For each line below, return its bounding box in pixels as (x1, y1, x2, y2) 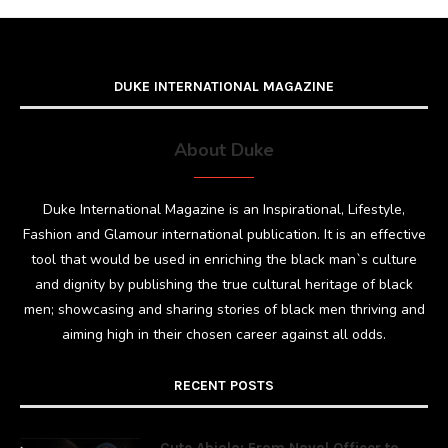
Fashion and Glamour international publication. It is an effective (22, 224, 426, 244)
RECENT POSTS (174, 376, 274, 394)
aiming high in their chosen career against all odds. (62, 324, 386, 344)
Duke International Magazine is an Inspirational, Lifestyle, (43, 199, 405, 219)
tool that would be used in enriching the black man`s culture (31, 249, 417, 269)
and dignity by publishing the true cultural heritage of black (35, 274, 413, 294)
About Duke (174, 137, 274, 162)
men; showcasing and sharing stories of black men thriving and (23, 299, 425, 319)
